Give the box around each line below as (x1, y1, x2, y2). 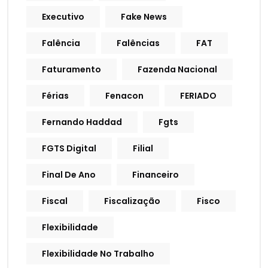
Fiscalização (104, 195, 160, 208)
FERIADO (180, 90, 217, 102)
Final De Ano (42, 169, 96, 181)
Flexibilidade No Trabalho (42, 248, 154, 260)
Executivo (42, 11, 84, 23)
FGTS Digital (42, 142, 96, 155)
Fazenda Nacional (138, 63, 217, 76)
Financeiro (132, 169, 179, 181)
